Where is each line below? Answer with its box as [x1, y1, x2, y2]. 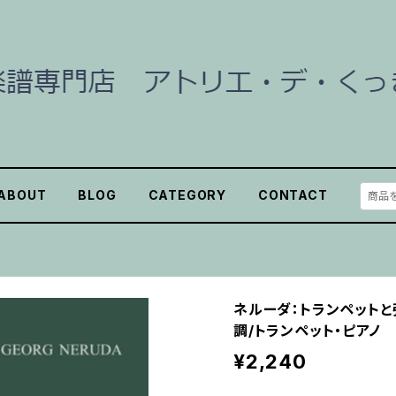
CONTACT [258, 187, 328, 202]
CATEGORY [148, 187, 227, 202]
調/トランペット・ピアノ [233, 322, 381, 339]
